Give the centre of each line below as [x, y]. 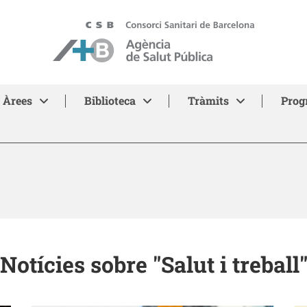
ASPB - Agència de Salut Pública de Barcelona [163, 28]
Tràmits [208, 100]
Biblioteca [110, 100]
